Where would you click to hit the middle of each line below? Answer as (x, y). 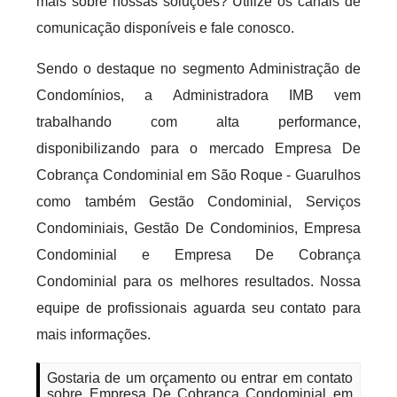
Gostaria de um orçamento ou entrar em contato (200, 378)
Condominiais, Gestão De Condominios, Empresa (198, 228)
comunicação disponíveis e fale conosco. (166, 28)
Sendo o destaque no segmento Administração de (198, 69)
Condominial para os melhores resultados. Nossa (198, 281)
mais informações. (94, 335)
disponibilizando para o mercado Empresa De (198, 148)
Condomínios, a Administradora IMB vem (198, 95)
